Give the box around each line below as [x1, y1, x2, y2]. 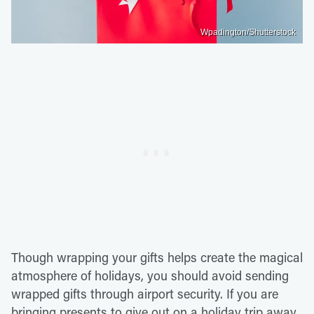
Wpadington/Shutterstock [200, 27, 296, 38]
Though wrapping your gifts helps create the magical [11, 249, 303, 266]
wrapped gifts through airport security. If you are [11, 285, 278, 303]
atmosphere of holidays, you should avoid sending [11, 267, 289, 285]
